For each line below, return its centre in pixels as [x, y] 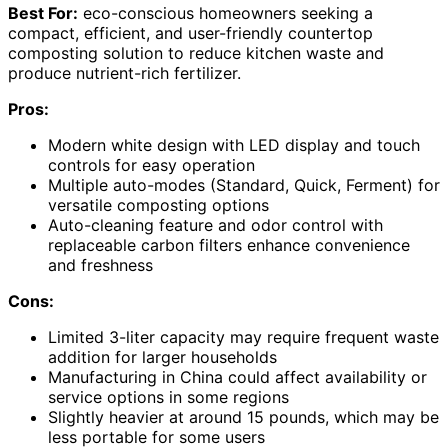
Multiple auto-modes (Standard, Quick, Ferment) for [244, 185]
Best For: [43, 13]
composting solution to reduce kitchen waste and [196, 53]
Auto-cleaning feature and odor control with [215, 225]
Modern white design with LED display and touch [234, 145]
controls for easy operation [151, 165]
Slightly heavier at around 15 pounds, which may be [243, 417]
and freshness [100, 265]
